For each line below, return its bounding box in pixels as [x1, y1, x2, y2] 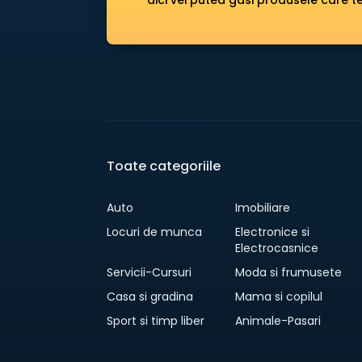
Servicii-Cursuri [107, 264, 192, 281]
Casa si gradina [107, 288, 193, 305]
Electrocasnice [235, 240, 319, 257]
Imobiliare [235, 200, 291, 217]
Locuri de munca [107, 224, 202, 241]
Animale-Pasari [235, 313, 322, 330]
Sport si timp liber [107, 313, 204, 330]
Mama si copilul [235, 288, 323, 305]
